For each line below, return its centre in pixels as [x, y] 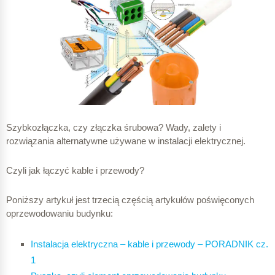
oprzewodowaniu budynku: [60, 214]
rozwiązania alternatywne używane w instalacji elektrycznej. [126, 141]
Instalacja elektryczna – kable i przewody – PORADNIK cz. [149, 244]
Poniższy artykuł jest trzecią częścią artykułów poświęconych [130, 200]
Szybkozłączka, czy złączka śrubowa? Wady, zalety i [114, 128]
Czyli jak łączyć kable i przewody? [75, 171]
